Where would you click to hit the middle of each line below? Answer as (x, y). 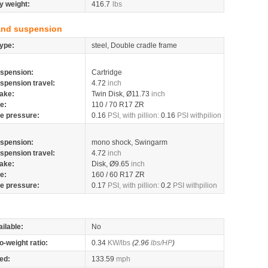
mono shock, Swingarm (130, 142)
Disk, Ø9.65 (111, 164)
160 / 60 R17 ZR (118, 175)
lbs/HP (162, 243)
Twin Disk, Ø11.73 (121, 94)
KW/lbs (119, 243)
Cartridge (107, 72)
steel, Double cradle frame (134, 45)
